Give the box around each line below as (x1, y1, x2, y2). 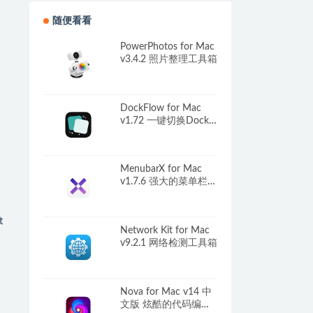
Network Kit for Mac (119, 225, 210, 235)
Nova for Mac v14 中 (119, 286, 212, 297)
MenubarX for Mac (119, 164, 202, 175)
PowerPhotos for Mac (119, 41, 214, 52)
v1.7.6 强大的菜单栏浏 (119, 177, 217, 187)
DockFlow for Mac (119, 103, 201, 113)
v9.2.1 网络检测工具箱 (119, 238, 217, 248)
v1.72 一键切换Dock (119, 115, 209, 126)
